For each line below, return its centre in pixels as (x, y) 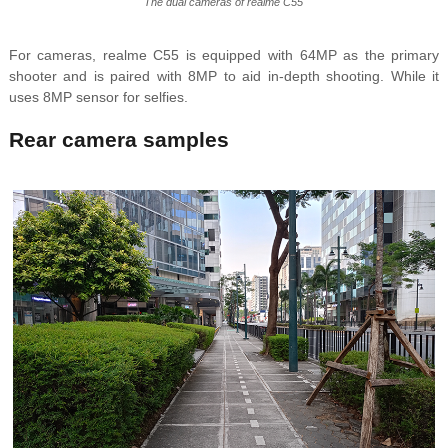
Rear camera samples (118, 140)
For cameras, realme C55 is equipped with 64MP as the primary (224, 55)
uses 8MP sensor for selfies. (98, 97)
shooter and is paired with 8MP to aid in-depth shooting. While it (224, 76)
